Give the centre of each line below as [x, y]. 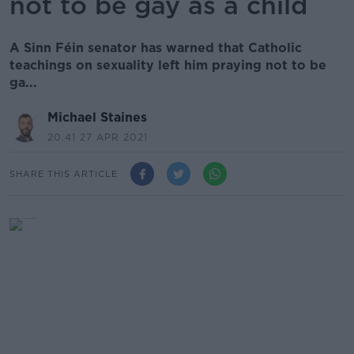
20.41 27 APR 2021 [98, 137]
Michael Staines [97, 117]
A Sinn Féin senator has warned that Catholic [156, 48]
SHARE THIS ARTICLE [64, 173]
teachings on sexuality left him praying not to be [168, 65]
